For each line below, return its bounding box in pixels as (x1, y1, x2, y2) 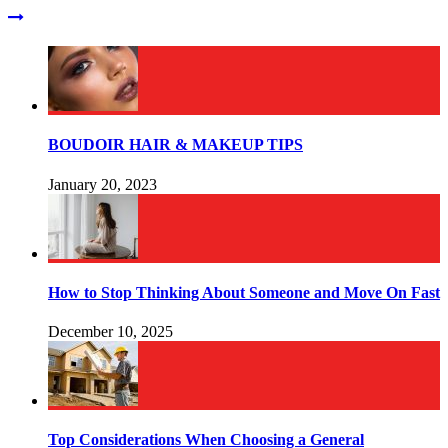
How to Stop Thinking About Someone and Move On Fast (48, 283, 440, 301)
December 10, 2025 (48, 323, 173, 341)
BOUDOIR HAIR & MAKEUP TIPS (48, 136, 303, 154)
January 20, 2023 (48, 175, 157, 193)
